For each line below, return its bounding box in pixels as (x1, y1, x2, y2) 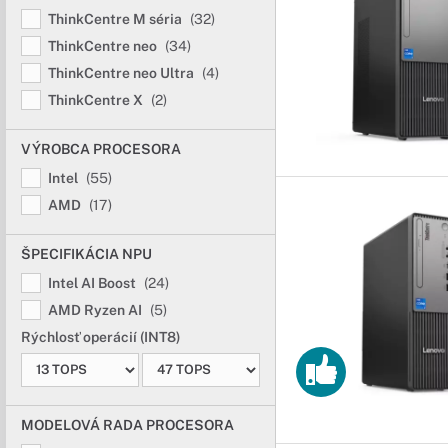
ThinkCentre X (48, 92, 146, 108)
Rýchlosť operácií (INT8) (21, 329, 181, 345)
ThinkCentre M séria (48, 11, 185, 27)
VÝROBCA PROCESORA (21, 141, 181, 157)
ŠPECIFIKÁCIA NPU (21, 246, 152, 262)
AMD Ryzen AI (48, 302, 145, 318)
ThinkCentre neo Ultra (48, 65, 197, 81)
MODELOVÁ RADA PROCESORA (21, 417, 234, 433)
